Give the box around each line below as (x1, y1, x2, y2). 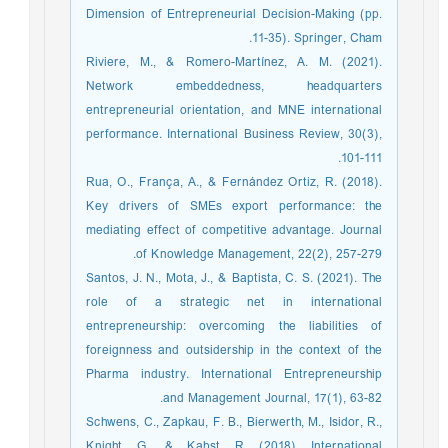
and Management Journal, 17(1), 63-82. (168, 387, 387, 410)
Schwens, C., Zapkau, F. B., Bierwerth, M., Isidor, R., (91, 411, 387, 434)
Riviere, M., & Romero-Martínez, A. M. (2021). (91, 51, 387, 74)
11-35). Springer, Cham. (257, 27, 387, 50)
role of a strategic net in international (91, 291, 387, 314)
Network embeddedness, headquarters (91, 75, 387, 98)
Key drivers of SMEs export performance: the (91, 195, 387, 218)
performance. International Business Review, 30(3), (91, 123, 387, 146)
